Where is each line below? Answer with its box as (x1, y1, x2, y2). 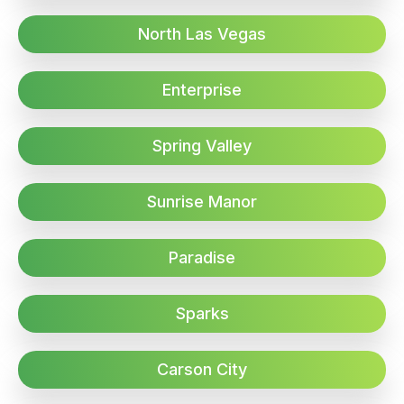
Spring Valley (152, 135, 252, 155)
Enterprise (162, 79, 242, 99)
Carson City (157, 359, 247, 379)
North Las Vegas (138, 23, 266, 43)
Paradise (169, 247, 235, 267)
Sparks (175, 303, 229, 323)
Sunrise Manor (147, 191, 257, 211)
